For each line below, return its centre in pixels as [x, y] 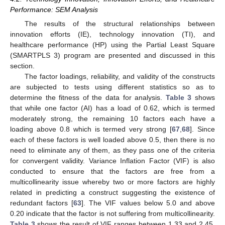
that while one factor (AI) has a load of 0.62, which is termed [113, 108]
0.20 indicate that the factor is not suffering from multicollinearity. [113, 214]
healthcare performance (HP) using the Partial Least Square [113, 45]
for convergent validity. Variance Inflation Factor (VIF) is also [113, 161]
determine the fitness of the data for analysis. [88, 98]
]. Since [203, 129]
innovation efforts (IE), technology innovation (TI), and [113, 34]
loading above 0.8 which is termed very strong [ [91, 129]
